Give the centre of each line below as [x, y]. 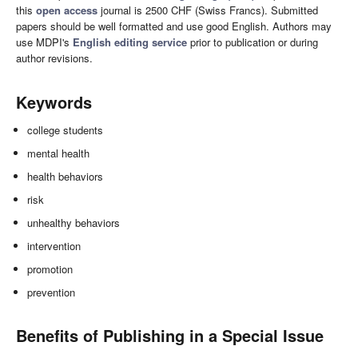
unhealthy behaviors [74, 223]
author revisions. [54, 58]
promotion [50, 269]
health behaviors [66, 177]
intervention [54, 246]
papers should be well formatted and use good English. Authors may [174, 26]
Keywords [54, 102]
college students [66, 130]
